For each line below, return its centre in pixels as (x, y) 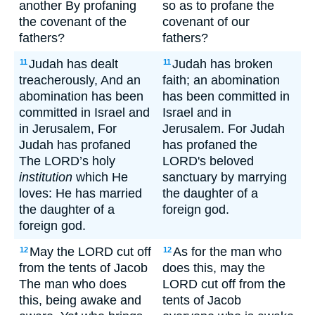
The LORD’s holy (67, 161)
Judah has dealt (73, 64)
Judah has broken (223, 64)
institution (46, 177)
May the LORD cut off (90, 252)
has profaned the (210, 145)
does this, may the (214, 268)
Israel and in (197, 112)
